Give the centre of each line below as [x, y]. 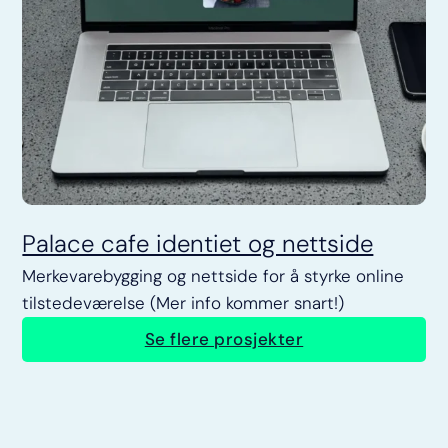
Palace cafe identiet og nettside [198, 243]
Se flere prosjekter [224, 339]
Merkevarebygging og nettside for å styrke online [213, 275]
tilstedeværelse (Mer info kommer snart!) [183, 302]
